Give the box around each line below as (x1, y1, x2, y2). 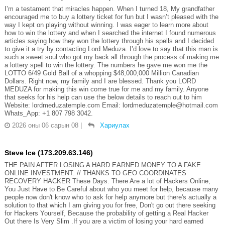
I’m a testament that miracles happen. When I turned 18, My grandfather (4, 5, 214, 13)
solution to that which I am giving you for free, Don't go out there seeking (4, 201, 215, 209)
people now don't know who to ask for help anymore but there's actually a (4, 193, 216, 201)
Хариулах (99, 122, 130, 130)
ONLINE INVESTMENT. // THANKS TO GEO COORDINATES (4, 169, 186, 177)
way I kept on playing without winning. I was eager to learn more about (4, 21, 208, 29)
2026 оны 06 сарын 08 (12, 122, 78, 130)
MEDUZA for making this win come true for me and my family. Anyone (4, 85, 208, 93)
